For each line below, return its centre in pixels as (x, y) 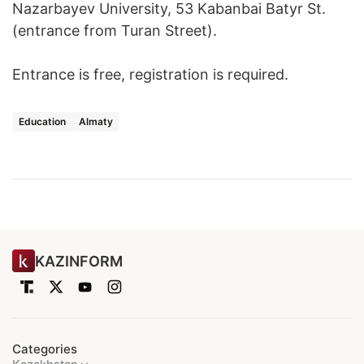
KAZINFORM (79, 261)
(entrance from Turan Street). (115, 31)
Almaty (96, 122)
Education (42, 122)
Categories (45, 349)
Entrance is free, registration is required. (150, 75)
